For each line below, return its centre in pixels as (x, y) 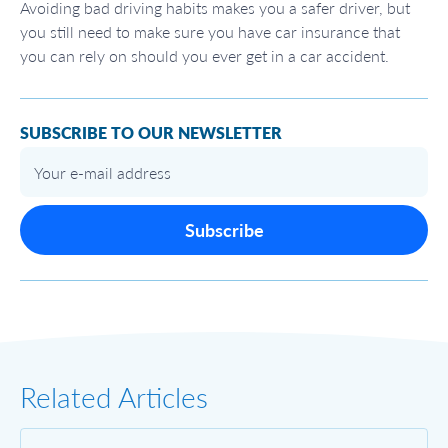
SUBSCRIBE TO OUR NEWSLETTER (151, 133)
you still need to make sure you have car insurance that (210, 32)
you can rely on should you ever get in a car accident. (204, 56)
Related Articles (114, 397)
